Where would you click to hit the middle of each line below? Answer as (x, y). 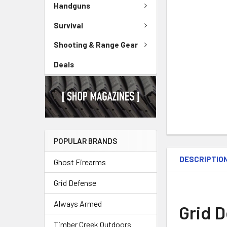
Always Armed (78, 204)
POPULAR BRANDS (85, 141)
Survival (68, 25)
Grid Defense (75, 183)
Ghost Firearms (80, 162)
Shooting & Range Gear (96, 45)
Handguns (72, 6)
